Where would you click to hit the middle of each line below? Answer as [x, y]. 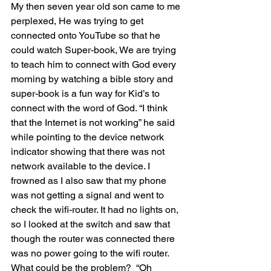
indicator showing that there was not [89, 152]
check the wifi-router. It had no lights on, [96, 210]
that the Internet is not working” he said [94, 123]
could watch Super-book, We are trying [95, 50]
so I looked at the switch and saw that [92, 224]
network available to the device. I [82, 166]
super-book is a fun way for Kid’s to [87, 94]
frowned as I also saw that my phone [90, 181]
